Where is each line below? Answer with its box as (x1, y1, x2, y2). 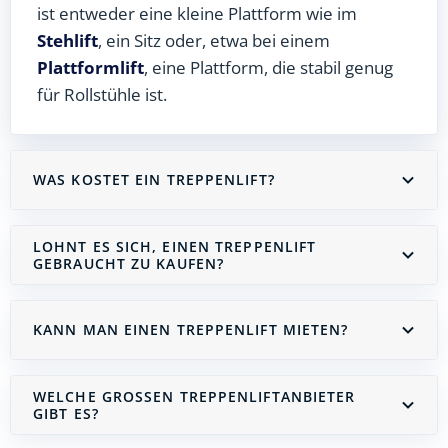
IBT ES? (33, 403, 92, 423)
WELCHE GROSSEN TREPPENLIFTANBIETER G (33, 386, 356, 406)
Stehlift (37, 28, 98, 52)
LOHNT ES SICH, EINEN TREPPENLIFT (33, 236, 317, 256)
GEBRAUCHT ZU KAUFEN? (33, 253, 224, 273)
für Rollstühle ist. (37, 82, 167, 106)
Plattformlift (37, 55, 144, 79)
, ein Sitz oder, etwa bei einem (98, 28, 330, 52)
